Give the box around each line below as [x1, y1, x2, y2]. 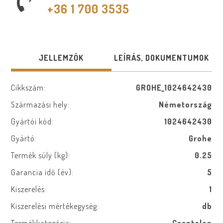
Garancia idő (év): [11, 167, 74, 177]
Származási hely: [11, 100, 70, 110]
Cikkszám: [11, 83, 46, 93]
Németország [158, 100, 212, 110]
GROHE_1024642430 [135, 83, 212, 93]
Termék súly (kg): [11, 150, 71, 160]
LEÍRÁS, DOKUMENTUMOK [114, 53, 210, 63]
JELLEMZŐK [39, 53, 84, 63]
